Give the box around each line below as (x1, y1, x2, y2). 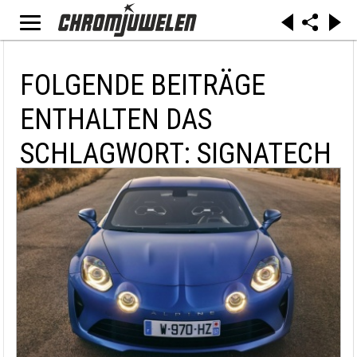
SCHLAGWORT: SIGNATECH (20, 137, 331, 171)
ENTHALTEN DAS (20, 103, 212, 136)
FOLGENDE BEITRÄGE (20, 69, 265, 102)
